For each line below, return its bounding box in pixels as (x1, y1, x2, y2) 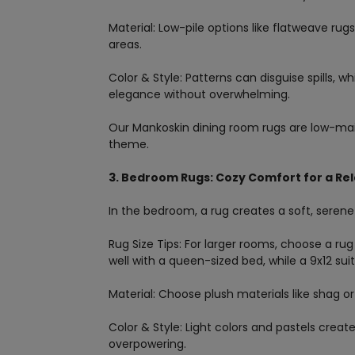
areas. (109, 36, 142, 53)
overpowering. (109, 336, 186, 353)
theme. (109, 136, 149, 153)
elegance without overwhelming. (109, 86, 290, 103)
